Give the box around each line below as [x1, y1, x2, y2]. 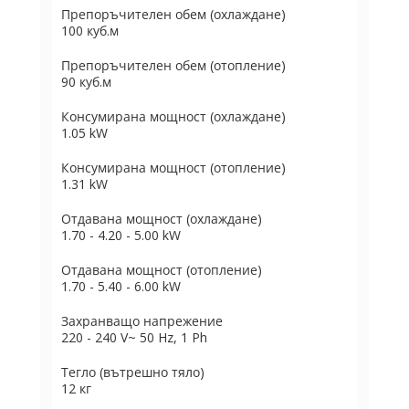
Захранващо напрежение [61, 312, 223, 330]
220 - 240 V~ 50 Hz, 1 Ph [61, 329, 207, 346]
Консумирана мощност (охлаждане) [61, 108, 286, 125]
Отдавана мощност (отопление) [61, 261, 262, 278]
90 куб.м [61, 73, 111, 90]
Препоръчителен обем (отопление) [61, 57, 286, 74]
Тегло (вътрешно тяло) [61, 363, 204, 381]
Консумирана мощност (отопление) [61, 159, 286, 176]
